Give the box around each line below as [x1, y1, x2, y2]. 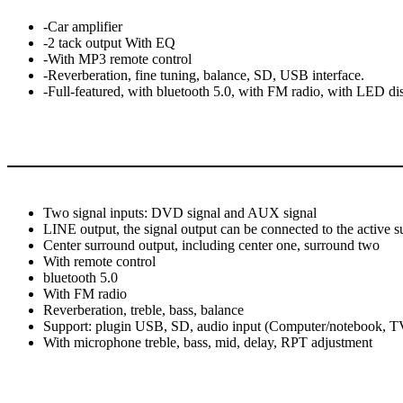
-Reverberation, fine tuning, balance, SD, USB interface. [43, 67, 364, 83]
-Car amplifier [43, 18, 122, 34]
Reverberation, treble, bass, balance [43, 301, 244, 318]
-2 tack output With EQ [43, 34, 175, 50]
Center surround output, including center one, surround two [43, 237, 380, 253]
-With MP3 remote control [43, 50, 192, 67]
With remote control [43, 253, 159, 269]
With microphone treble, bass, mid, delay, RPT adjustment [43, 334, 372, 350]
